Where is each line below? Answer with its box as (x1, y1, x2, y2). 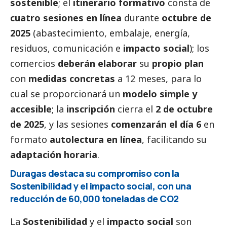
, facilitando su (142, 133, 207, 146)
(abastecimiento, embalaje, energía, (30, 27, 190, 40)
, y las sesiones (44, 118, 111, 131)
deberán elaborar (58, 57, 137, 70)
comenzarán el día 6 (111, 118, 201, 131)
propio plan (152, 57, 204, 70)
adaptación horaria (10, 148, 97, 161)
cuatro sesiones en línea (10, 12, 122, 24)
